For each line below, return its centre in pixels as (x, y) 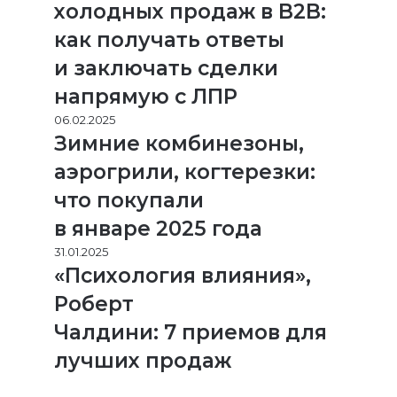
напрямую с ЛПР (146, 97)
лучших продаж (143, 361)
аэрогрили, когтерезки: (185, 172)
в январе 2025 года (158, 229)
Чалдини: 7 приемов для (191, 332)
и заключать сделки (166, 68)
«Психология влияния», (183, 276)
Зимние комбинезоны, (179, 144)
